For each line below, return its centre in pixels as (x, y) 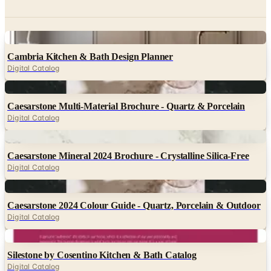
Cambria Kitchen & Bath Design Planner (90, 28)
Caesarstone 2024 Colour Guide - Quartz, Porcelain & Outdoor (134, 177)
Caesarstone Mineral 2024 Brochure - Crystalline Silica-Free (128, 127)
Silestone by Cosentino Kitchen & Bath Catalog (102, 226)
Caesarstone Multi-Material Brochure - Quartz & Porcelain (126, 77)
